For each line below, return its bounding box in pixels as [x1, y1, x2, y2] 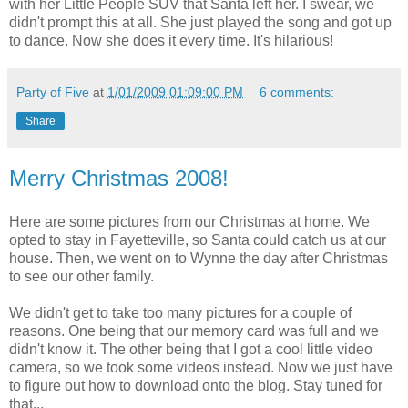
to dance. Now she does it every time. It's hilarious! [9, 33, 333, 49]
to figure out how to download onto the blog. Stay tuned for [9, 378, 382, 394]
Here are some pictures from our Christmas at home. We [9, 214, 370, 230]
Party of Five [16, 85, 89, 100]
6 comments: [260, 85, 335, 100]
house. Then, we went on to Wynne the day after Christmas [9, 250, 388, 267]
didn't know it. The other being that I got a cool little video [9, 342, 372, 358]
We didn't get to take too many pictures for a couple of [9, 305, 352, 321]
